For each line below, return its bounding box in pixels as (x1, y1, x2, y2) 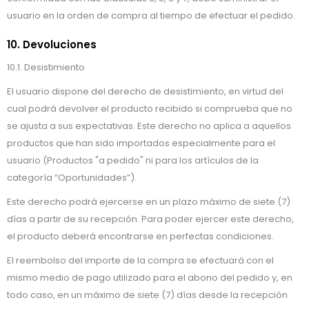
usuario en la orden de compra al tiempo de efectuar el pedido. (7, 9, 295, 22)
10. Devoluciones (7, 37, 97, 52)
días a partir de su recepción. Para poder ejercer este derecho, (7, 212, 294, 226)
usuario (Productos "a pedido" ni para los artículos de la (7, 154, 259, 167)
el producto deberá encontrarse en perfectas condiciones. (7, 230, 274, 243)
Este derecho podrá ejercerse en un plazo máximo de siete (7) (7, 195, 290, 208)
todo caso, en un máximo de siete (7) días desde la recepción (7, 288, 288, 301)
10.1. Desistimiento (7, 61, 85, 74)
